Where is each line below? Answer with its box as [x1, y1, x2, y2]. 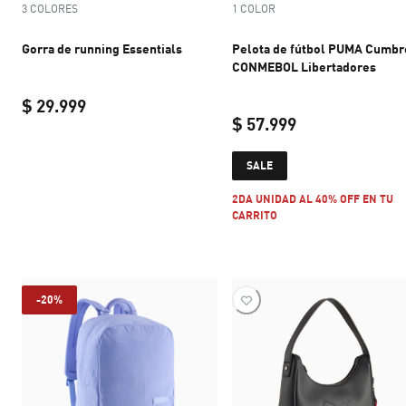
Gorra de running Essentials [22, 41, 182, 57]
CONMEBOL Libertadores [232, 59, 376, 75]
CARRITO [232, 208, 277, 223]
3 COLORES [22, 2, 78, 16]
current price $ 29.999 [85, 134, 234, 152]
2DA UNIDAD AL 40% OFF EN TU [232, 192, 393, 207]
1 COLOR [232, 2, 275, 16]
